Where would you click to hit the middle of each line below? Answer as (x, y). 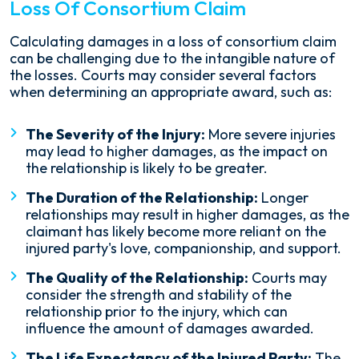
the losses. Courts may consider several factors (163, 75)
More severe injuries (270, 135)
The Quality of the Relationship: (137, 278)
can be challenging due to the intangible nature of (172, 58)
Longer (283, 198)
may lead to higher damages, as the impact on (177, 151)
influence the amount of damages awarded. (170, 329)
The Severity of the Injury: (115, 135)
